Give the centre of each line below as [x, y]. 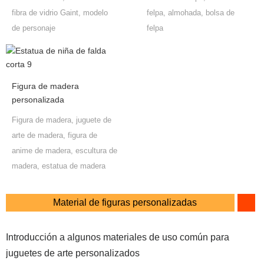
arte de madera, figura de [55, 135]
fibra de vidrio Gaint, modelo [60, 12]
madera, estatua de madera [59, 166]
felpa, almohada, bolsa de [191, 12]
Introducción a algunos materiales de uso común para [118, 237]
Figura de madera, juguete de [62, 120]
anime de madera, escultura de [65, 150]
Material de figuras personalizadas [125, 202]
